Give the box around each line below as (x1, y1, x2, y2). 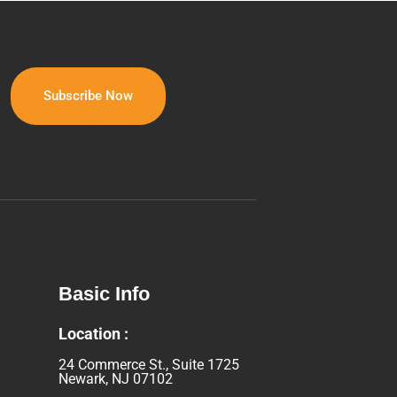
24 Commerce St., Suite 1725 (58, 356, 239, 374)
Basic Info (58, 283, 150, 306)
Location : (58, 324, 128, 344)
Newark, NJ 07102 (58, 370, 173, 388)
